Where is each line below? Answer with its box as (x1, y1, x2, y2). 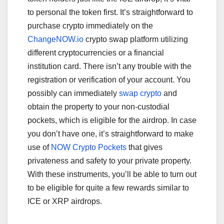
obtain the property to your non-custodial (27, 102, 169, 111)
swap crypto (119, 88, 161, 97)
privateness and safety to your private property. (27, 156, 191, 165)
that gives (126, 142, 162, 151)
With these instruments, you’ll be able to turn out (27, 169, 196, 178)
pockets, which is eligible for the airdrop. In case (27, 115, 196, 124)
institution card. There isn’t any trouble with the (27, 61, 191, 70)
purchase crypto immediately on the (27, 21, 153, 30)
